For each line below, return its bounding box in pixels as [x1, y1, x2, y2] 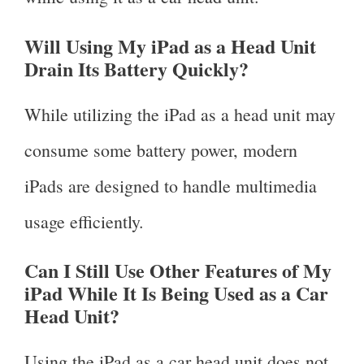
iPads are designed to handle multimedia [24, 173, 317, 197]
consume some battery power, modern [24, 137, 297, 162]
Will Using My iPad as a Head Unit [24, 31, 316, 60]
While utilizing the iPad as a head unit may [24, 102, 336, 126]
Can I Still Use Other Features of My [24, 255, 331, 284]
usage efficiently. [24, 209, 149, 233]
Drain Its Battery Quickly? [24, 54, 249, 83]
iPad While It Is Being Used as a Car [24, 278, 328, 307]
